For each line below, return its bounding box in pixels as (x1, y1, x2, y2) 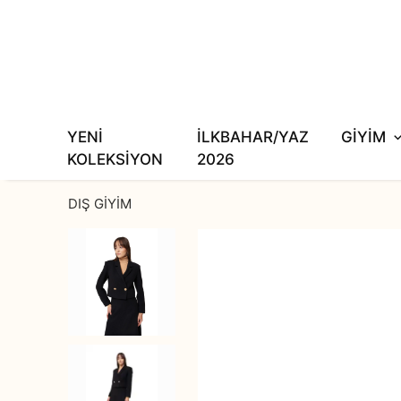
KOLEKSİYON (67, 150, 163, 169)
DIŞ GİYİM (68, 195, 132, 213)
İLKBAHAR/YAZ (197, 128, 310, 147)
